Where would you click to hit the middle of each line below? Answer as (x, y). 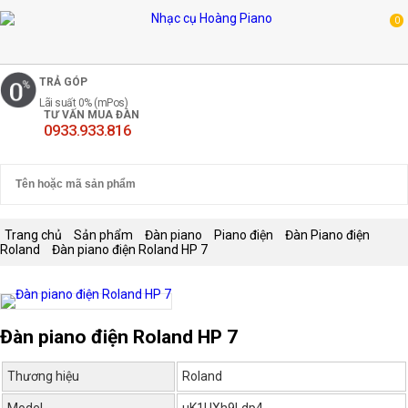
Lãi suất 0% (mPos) (83, 103)
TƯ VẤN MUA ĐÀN (92, 115)
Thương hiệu (43, 377)
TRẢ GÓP (63, 82)
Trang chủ (33, 235)
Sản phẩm (103, 235)
